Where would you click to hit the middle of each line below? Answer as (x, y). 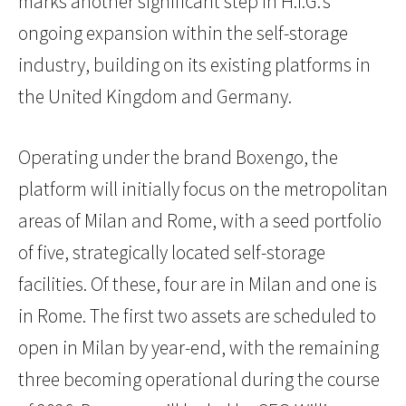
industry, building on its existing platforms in (194, 65)
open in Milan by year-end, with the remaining (198, 348)
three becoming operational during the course (199, 380)
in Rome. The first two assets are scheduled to (197, 316)
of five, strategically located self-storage (172, 253)
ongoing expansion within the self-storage (183, 34)
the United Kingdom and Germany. (155, 97)
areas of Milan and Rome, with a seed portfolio (200, 221)
